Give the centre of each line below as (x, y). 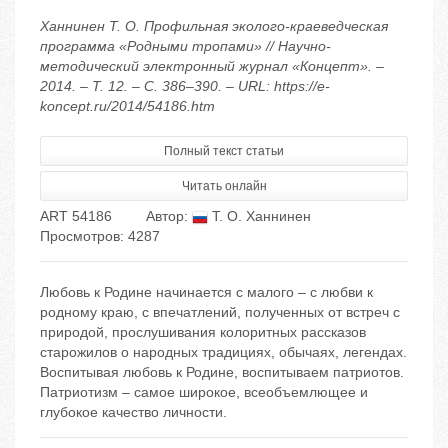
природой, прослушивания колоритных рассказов (203, 332)
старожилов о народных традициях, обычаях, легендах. (223, 352)
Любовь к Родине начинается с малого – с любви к (206, 292)
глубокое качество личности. (133, 412)
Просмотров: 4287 (100, 236)
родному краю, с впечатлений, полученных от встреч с (220, 312)
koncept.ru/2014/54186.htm (127, 106)
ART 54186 (76, 216)
